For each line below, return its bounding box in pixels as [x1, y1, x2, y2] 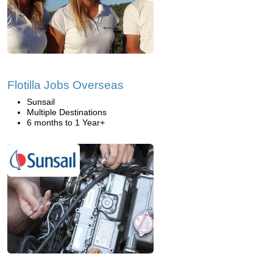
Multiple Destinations [27, 107, 107, 117]
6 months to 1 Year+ [27, 118, 105, 127]
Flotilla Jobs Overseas [7, 79, 124, 91]
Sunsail [27, 97, 55, 107]
